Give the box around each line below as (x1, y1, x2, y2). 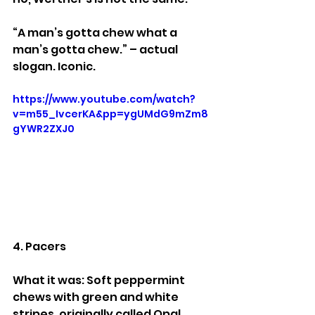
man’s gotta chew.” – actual (13, 41, 180, 58)
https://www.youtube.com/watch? (13, 92, 195, 106)
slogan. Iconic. (13, 58, 96, 75)
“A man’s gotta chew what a (13, 25, 179, 41)
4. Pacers (13, 238, 66, 255)
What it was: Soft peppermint (13, 271, 187, 288)
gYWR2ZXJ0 (13, 122, 75, 136)
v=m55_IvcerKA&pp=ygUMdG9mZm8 (13, 107, 208, 121)
